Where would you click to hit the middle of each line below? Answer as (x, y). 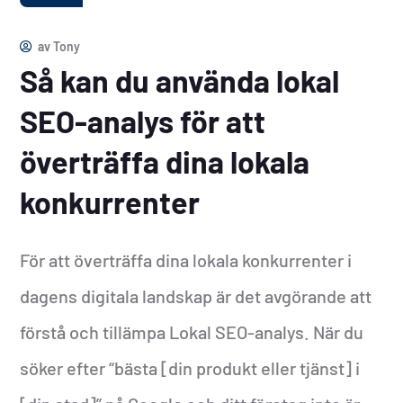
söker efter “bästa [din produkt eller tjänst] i (190, 367)
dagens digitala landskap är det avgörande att (196, 296)
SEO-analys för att (143, 121)
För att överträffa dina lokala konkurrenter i (186, 260)
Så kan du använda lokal (180, 80)
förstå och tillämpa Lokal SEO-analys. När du (192, 331)
